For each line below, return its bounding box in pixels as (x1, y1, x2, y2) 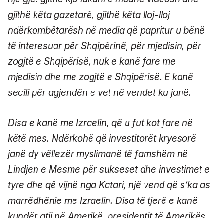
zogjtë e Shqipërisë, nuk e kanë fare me (8, 55, 176, 67)
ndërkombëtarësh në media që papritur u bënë (8, 24, 205, 36)
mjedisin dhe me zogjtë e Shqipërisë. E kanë (8, 71, 193, 83)
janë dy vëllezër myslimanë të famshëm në (8, 148, 188, 160)
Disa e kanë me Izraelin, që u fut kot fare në (8, 117, 193, 128)
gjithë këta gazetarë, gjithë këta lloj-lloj (8, 9, 170, 20)
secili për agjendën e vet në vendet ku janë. (8, 87, 191, 98)
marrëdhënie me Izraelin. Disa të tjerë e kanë (8, 195, 198, 206)
